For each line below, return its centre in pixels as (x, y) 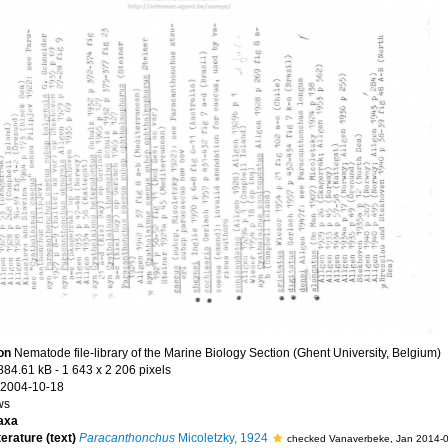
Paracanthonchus (126, 438)
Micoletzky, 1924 (221, 438)
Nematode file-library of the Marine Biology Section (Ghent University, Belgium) (227, 353)
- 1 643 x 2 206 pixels (112, 370)
